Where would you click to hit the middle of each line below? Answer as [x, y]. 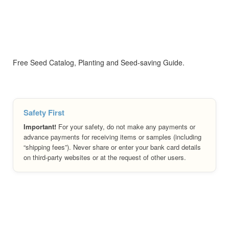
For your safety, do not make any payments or [126, 126]
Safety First [44, 112]
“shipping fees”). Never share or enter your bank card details [112, 147]
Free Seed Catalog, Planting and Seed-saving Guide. [99, 62]
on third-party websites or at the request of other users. [105, 157]
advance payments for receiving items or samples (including [112, 136]
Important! [40, 126]
